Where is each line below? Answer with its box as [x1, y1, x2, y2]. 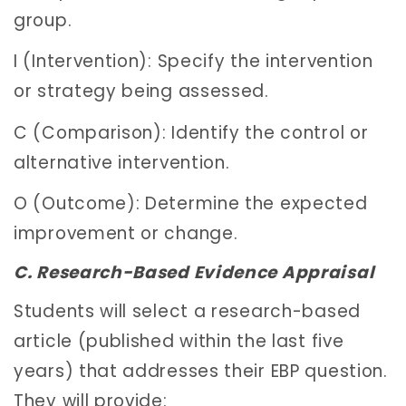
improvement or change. [14, 221, 238, 246]
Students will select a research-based [14, 299, 361, 324]
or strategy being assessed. [14, 79, 269, 104]
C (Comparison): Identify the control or [14, 120, 369, 145]
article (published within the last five [14, 329, 344, 354]
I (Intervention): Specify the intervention [14, 49, 373, 74]
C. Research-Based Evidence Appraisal [14, 259, 375, 285]
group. [14, 7, 72, 33]
